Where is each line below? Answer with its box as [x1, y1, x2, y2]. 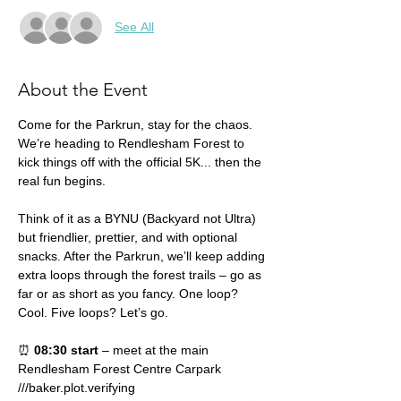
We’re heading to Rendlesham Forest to [18, 135, 248, 150]
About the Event [18, 78, 148, 100]
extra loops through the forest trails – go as [18, 267, 265, 282]
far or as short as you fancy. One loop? [18, 286, 242, 301]
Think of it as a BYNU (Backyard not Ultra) [18, 210, 260, 226]
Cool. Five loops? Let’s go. [18, 304, 168, 320]
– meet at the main [98, 342, 212, 357]
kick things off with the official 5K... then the [18, 154, 265, 169]
